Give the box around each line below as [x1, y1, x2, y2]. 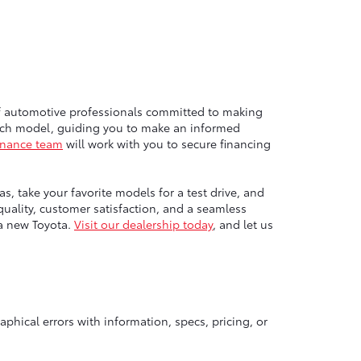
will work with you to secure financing [66, 135, 271, 152]
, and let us [213, 216, 273, 233]
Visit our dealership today [74, 216, 213, 233]
